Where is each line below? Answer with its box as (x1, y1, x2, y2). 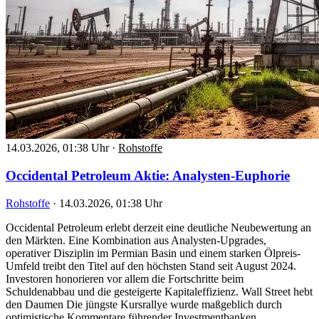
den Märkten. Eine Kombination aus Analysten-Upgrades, (6, 234, 266, 246)
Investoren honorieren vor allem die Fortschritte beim (6, 272, 244, 285)
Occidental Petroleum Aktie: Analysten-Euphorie (6, 168, 290, 184)
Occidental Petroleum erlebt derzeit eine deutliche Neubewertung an (6, 221, 311, 234)
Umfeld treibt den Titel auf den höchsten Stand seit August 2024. (6, 259, 296, 272)
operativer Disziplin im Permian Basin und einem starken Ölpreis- (6, 246, 300, 259)
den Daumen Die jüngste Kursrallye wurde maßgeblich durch (6, 298, 282, 310)
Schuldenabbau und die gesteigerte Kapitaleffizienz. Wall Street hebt (6, 285, 313, 298)
